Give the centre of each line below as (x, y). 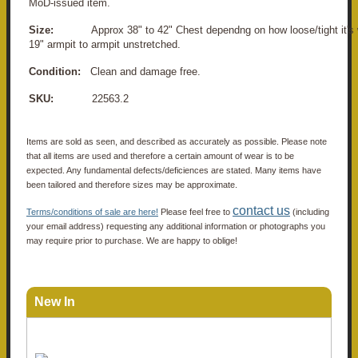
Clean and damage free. (145, 71)
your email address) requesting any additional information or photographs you (176, 226)
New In (55, 301)
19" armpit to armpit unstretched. (105, 44)
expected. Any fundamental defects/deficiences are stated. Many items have (174, 170)
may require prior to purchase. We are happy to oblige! (132, 240)
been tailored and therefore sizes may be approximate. (132, 184)
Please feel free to (195, 211)
